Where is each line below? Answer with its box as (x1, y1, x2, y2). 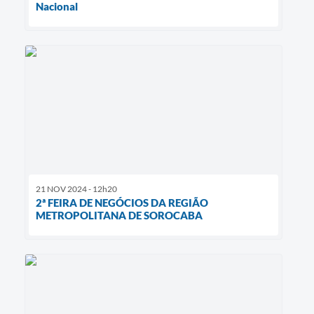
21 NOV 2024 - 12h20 (36, 184, 117, 195)
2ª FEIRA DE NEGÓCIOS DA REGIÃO (36, 196, 208, 210)
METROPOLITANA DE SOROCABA (36, 209, 203, 222)
